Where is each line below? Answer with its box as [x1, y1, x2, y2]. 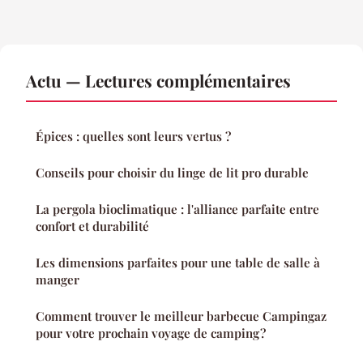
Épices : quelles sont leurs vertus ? [36, 128, 231, 145]
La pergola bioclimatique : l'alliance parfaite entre [36, 201, 319, 218]
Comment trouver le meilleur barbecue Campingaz [36, 308, 327, 325]
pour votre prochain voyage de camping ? [36, 325, 266, 342]
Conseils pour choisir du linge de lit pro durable [36, 164, 309, 181]
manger [36, 271, 79, 288]
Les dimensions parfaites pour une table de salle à [36, 254, 320, 271]
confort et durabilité [36, 218, 149, 235]
